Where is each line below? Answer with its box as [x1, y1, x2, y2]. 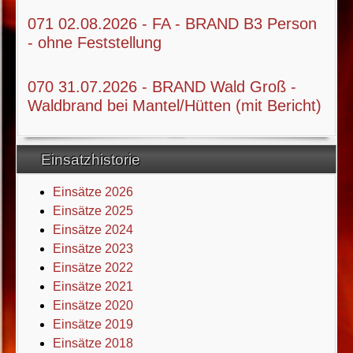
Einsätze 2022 [53, 260, 134, 274]
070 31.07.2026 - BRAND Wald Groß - [28, 77, 297, 95]
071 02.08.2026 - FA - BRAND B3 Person [28, 14, 318, 32]
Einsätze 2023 [53, 241, 134, 255]
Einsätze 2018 [53, 336, 134, 350]
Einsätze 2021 [53, 279, 134, 293]
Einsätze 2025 [53, 203, 134, 217]
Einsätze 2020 [53, 298, 134, 312]
